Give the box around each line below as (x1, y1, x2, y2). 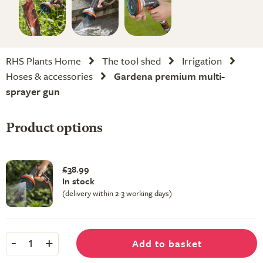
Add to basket (131, 236, 202, 251)
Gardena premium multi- (114, 69, 225, 83)
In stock (62, 174, 95, 187)
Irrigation (182, 53, 222, 68)
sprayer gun (6, 84, 60, 99)
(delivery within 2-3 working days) (62, 187, 172, 199)
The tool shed (102, 53, 161, 68)
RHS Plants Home (6, 53, 81, 68)
